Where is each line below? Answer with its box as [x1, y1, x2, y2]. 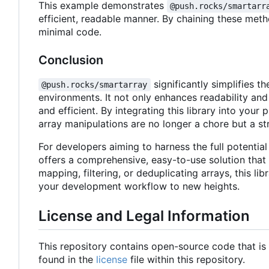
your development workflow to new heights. [38, 180, 240, 193]
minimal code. [38, 26, 101, 38]
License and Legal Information [38, 207, 250, 225]
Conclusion [38, 53, 103, 68]
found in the [38, 253, 96, 266]
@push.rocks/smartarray [41, 80, 148, 90]
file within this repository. [127, 253, 245, 266]
